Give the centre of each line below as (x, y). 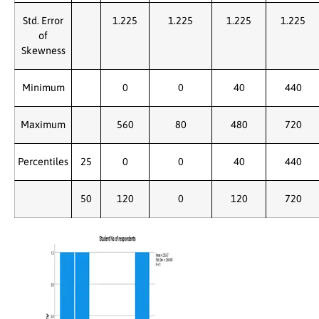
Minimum (43, 87)
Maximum (43, 124)
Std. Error (43, 20)
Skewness (43, 50)
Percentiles (43, 161)
